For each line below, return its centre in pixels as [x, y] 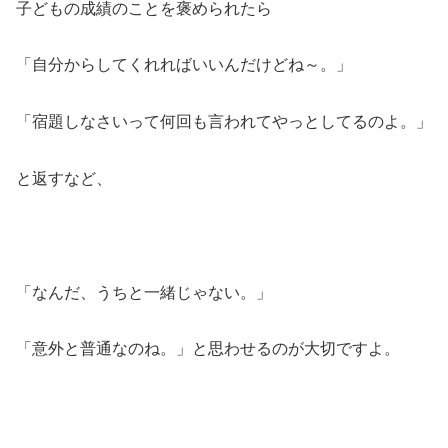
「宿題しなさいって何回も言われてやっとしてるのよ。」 [224, 122]
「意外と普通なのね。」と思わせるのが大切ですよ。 [208, 349]
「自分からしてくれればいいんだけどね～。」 [184, 65]
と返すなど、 [64, 178]
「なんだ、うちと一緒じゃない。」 [144, 292]
